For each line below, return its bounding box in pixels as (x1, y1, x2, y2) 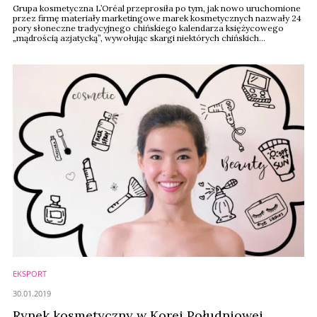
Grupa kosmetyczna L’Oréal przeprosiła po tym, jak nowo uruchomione (13, 3, 301, 13)
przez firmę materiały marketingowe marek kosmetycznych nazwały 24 (13, 13, 301, 23)
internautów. (13, 42, 63, 53)
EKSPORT (13, 268, 47, 279)
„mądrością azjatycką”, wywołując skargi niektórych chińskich (13, 33, 259, 43)
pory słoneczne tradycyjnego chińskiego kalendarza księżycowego (13, 23, 284, 33)
